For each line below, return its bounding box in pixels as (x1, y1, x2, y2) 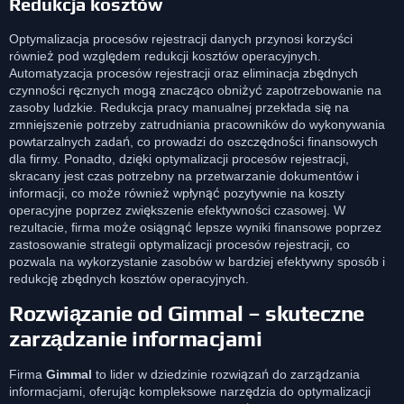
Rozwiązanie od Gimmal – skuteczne (9, 300, 364, 326)
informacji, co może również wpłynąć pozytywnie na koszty (9, 186, 344, 201)
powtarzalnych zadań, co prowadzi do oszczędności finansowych (9, 134, 378, 150)
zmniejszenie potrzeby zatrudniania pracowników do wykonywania (9, 117, 385, 133)
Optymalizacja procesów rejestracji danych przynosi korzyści (9, 32, 353, 47)
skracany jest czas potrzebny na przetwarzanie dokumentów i (9, 169, 359, 184)
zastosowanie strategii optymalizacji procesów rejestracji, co (9, 237, 350, 252)
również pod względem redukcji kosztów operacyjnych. (9, 49, 321, 64)
